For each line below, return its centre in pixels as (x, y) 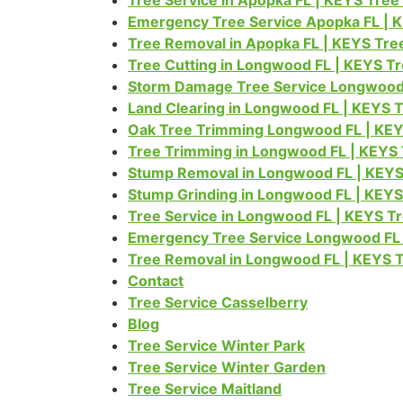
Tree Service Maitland (205, 389)
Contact (156, 281)
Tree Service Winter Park (216, 345)
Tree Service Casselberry (218, 302)
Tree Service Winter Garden (227, 367)
